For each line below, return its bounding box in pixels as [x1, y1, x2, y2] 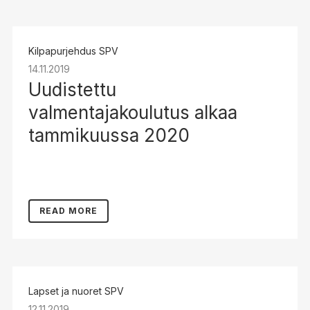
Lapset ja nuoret [28, 285, 102, 297]
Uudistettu [28, 79, 116, 100]
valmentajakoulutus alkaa [28, 102, 237, 123]
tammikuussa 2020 [28, 125, 190, 146]
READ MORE [39, 206, 98, 216]
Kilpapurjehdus [28, 45, 96, 57]
